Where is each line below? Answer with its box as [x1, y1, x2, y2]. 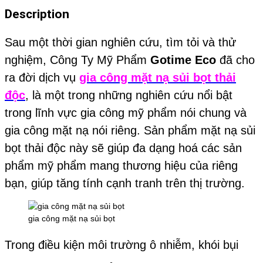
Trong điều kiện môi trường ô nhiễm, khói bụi [5, 238, 238, 252]
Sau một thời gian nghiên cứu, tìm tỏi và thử [5, 36, 236, 49]
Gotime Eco [150, 53, 216, 67]
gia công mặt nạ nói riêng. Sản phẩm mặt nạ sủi [5, 124, 255, 137]
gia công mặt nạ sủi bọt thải [79, 71, 236, 85]
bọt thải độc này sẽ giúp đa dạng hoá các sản [5, 141, 242, 155]
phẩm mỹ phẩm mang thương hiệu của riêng [5, 159, 238, 173]
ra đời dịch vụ [5, 71, 79, 85]
